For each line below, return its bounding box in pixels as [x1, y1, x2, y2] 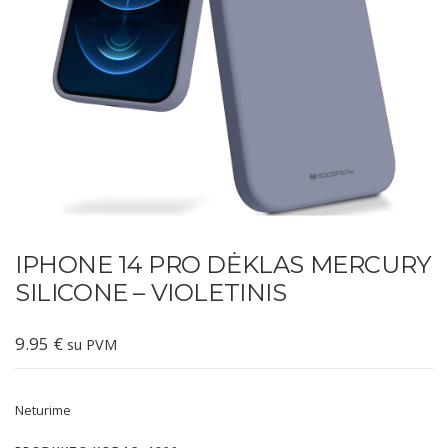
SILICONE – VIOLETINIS [15, 278, 287, 307]
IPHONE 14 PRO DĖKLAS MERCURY [15, 250, 431, 279]
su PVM [67, 335, 117, 354]
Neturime [15, 401, 71, 419]
